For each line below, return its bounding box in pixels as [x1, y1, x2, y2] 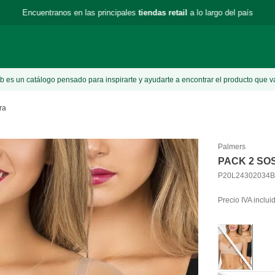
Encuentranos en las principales [22, 7, 138, 17]
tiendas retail [138, 7, 187, 17]
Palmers [218, 142, 246, 151]
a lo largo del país [187, 7, 253, 17]
